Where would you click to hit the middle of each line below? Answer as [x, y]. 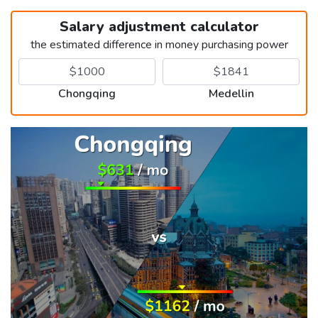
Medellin [231, 93]
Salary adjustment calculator [159, 26]
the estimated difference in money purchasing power [159, 44]
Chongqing [87, 93]
